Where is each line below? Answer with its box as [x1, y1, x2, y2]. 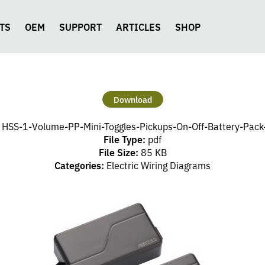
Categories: [54, 159, 106, 172]
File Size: [98, 146, 141, 159]
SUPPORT [59, 20, 102, 33]
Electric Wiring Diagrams [106, 159, 211, 172]
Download [113, 93, 152, 105]
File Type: [104, 132, 148, 146]
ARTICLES [116, 20, 161, 33]
